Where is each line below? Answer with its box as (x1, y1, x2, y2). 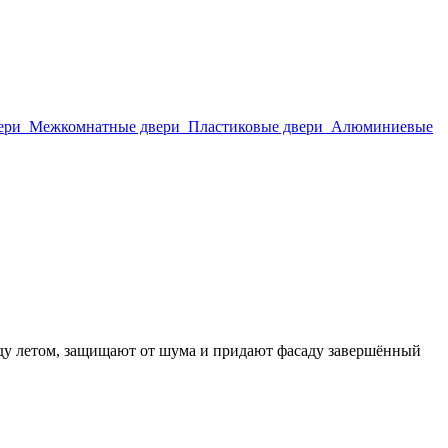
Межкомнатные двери (29, 117, 180, 135)
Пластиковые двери (188, 117, 323, 135)
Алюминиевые (331, 117, 433, 135)
